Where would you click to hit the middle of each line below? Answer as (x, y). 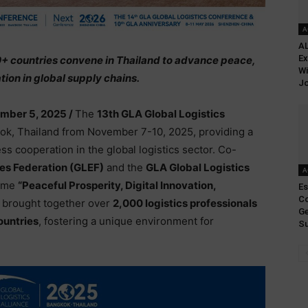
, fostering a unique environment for (126, 221)
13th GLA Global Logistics (161, 113)
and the (125, 167)
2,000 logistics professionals (185, 203)
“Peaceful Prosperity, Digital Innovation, (117, 185)
